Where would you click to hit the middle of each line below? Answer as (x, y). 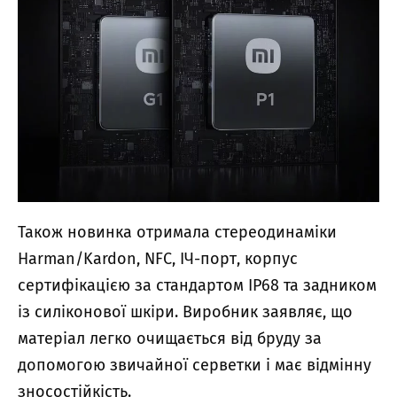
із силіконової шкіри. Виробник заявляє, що (185, 311)
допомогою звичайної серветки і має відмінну (195, 365)
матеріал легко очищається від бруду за (170, 338)
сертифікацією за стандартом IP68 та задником (197, 285)
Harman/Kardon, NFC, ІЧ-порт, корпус (158, 258)
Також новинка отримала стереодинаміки (177, 232)
